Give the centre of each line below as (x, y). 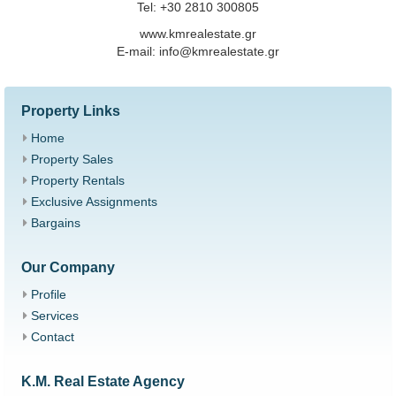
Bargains (56, 223)
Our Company (68, 268)
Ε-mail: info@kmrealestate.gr (198, 52)
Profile (49, 295)
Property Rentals (78, 181)
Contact (53, 337)
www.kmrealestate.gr (198, 34)
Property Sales (72, 160)
